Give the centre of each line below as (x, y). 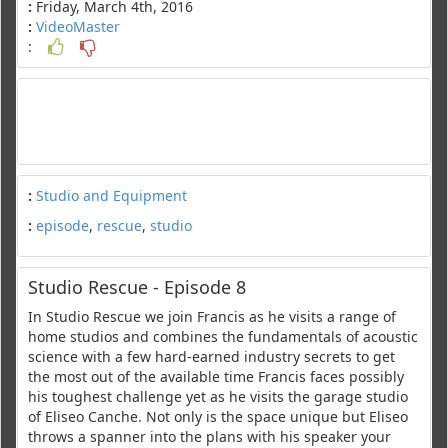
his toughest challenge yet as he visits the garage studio (218, 396)
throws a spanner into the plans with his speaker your (209, 436)
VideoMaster (78, 26)
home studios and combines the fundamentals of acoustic (223, 336)
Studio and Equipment (111, 195)
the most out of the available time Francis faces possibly (216, 376)
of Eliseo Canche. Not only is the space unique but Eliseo (218, 416)
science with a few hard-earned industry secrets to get (211, 356)
